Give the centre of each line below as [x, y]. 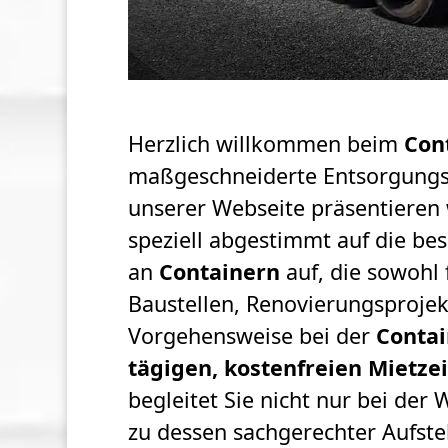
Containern [219, 272]
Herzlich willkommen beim [265, 144]
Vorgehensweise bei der [251, 336]
